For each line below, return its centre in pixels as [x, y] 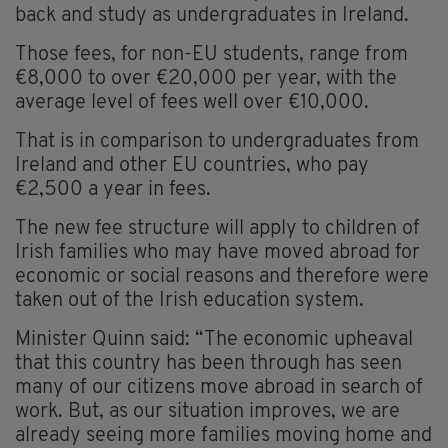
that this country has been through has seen [208, 364]
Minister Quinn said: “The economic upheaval [214, 340]
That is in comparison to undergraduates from [217, 142]
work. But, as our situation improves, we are [207, 412]
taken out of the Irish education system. [189, 301]
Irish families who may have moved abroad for [217, 253]
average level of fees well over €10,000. [192, 103]
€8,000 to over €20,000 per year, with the [206, 79]
